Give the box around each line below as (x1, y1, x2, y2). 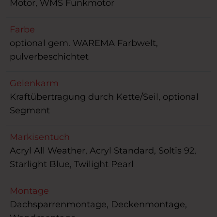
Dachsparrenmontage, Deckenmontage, (10, 199, 187, 210)
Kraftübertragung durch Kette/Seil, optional (10, 92, 199, 103)
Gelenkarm (10, 78, 59, 89)
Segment (10, 105, 50, 116)
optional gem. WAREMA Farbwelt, (10, 38, 158, 49)
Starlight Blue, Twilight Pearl (10, 159, 134, 170)
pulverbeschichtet (10, 51, 89, 62)
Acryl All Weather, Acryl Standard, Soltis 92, (10, 145, 196, 156)
